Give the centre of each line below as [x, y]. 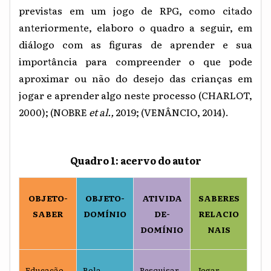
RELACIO [219, 214]
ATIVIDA [162, 198]
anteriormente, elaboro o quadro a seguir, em [135, 27]
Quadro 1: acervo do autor [135, 160]
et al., [102, 112]
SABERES [219, 198]
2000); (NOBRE [54, 112]
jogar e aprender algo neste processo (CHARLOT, [135, 95]
